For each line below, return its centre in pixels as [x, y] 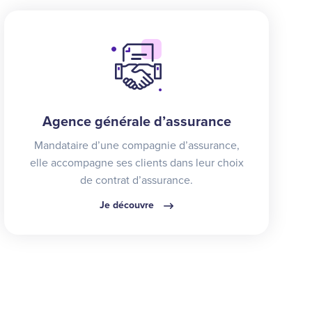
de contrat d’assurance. [136, 180]
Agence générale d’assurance [136, 122]
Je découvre [128, 205]
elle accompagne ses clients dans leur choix [136, 163]
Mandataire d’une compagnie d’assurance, [136, 145]
